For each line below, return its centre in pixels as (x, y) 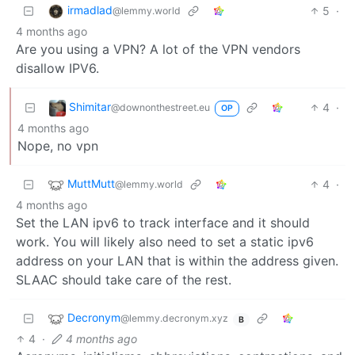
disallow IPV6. (57, 68)
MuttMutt (91, 184)
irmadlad (90, 10)
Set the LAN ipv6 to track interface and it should (163, 222)
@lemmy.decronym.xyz (174, 319)
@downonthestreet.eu (160, 108)
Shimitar (90, 107)
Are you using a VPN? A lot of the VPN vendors (158, 49)
